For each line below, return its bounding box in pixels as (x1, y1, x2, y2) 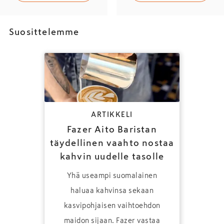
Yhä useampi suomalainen (66, 171, 157, 179)
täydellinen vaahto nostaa (49, 138, 174, 147)
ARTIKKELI (91, 110, 133, 118)
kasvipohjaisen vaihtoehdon (63, 201, 160, 209)
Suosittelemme (9, 27, 79, 36)
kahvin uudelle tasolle (59, 151, 164, 161)
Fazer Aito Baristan (67, 124, 157, 134)
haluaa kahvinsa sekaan (70, 186, 153, 194)
